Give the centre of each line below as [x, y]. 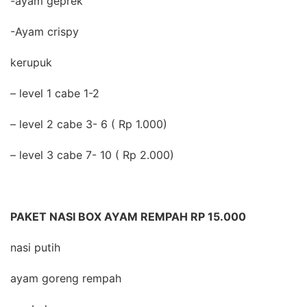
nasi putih [35, 247]
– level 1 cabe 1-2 [55, 93]
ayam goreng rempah [66, 278]
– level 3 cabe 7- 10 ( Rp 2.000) [92, 155]
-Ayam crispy [45, 32]
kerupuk [31, 62]
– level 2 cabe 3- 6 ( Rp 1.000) [89, 124]
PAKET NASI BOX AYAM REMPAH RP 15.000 [128, 217]
